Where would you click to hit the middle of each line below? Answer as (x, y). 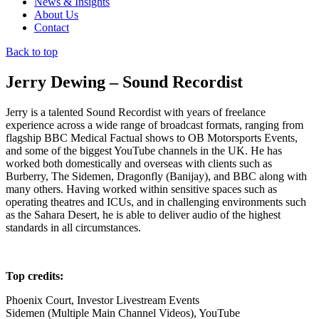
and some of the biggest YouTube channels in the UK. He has (144, 150)
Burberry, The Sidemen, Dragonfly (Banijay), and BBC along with (156, 176)
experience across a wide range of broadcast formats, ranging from (155, 125)
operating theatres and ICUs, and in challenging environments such (156, 202)
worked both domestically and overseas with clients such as (139, 163)
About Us (56, 15)
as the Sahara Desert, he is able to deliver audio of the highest (143, 214)
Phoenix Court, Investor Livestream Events (103, 300)
